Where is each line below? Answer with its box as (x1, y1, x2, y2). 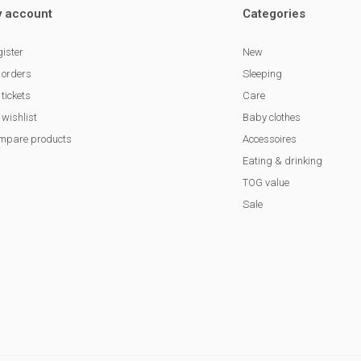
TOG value (243, 176, 290, 189)
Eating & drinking (243, 155, 323, 168)
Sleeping (243, 68, 283, 81)
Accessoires (243, 133, 297, 146)
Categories (243, 6, 306, 22)
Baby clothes (243, 111, 301, 124)
